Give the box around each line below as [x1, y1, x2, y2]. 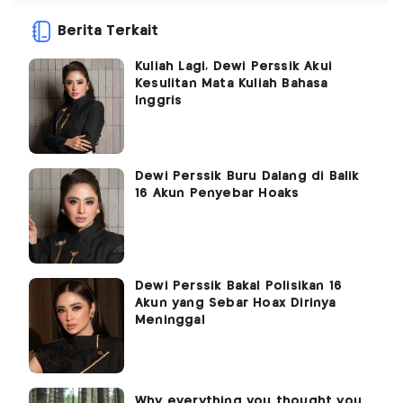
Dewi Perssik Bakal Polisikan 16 [135, 279, 343, 292]
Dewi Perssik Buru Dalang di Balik [135, 169, 360, 183]
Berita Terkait [58, 23, 158, 38]
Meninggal [135, 313, 205, 327]
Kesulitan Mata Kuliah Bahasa [135, 76, 328, 90]
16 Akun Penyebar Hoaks [135, 186, 300, 200]
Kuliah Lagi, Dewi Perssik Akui [135, 59, 332, 73]
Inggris [135, 94, 183, 107]
